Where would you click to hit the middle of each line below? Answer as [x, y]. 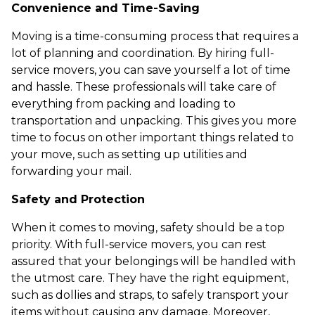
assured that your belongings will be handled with [153, 261]
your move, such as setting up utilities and [129, 154]
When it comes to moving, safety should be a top [148, 227]
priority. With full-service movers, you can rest [139, 244]
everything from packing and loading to [123, 104]
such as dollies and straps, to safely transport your [150, 295]
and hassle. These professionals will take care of [144, 87]
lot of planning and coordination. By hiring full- [143, 53]
